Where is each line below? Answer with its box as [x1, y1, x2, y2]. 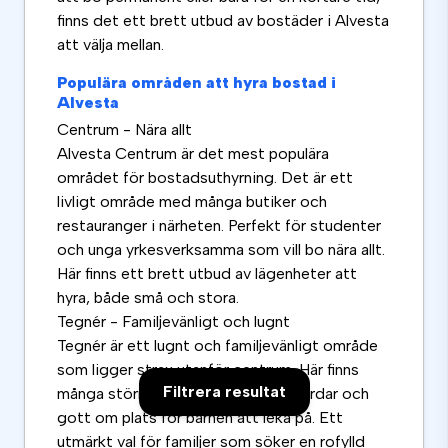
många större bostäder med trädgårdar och [57, 384, 369, 404]
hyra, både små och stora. [57, 288, 239, 308]
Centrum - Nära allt [57, 120, 192, 140]
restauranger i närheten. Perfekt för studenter [57, 216, 381, 236]
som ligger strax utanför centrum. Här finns [57, 360, 359, 380]
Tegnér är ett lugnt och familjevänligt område [57, 336, 378, 356]
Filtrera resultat [162, 382, 286, 401]
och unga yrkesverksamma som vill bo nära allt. [57, 240, 385, 260]
